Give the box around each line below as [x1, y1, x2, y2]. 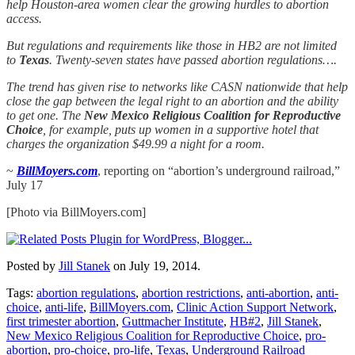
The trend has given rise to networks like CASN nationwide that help [6, 79, 348, 94]
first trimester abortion [6, 314, 116, 328]
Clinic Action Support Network [177, 300, 334, 314]
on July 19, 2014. [110, 258, 200, 273]
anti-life [45, 300, 83, 314]
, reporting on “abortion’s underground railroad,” [97, 163, 340, 177]
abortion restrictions [142, 285, 240, 300]
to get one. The [6, 108, 84, 122]
